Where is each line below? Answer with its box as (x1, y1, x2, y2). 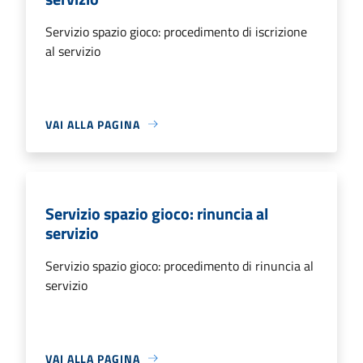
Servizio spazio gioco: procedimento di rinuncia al (45, 255, 314, 275)
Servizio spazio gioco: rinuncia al (45, 200, 268, 226)
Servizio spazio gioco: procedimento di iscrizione (45, 21, 307, 41)
